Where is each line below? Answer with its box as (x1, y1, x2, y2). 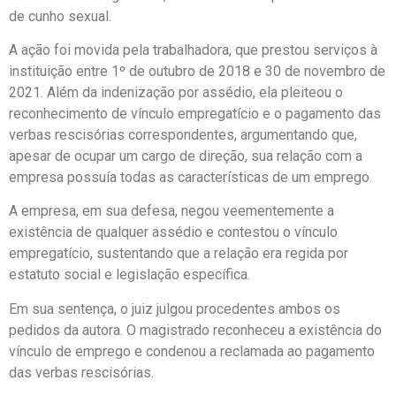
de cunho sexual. (9, 7, 111, 25)
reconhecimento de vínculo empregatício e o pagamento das (9, 104, 381, 122)
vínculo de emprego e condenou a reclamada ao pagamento (9, 342, 375, 360)
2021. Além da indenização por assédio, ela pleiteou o (9, 83, 343, 101)
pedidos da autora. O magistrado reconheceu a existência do (9, 321, 382, 339)
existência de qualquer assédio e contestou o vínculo (9, 224, 338, 241)
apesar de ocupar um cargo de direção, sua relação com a (9, 147, 362, 164)
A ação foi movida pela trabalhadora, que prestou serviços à (9, 41, 377, 58)
